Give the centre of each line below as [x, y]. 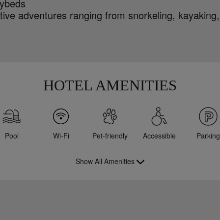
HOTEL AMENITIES [110, 86]
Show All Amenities [105, 161]
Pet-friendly [110, 136]
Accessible [159, 136]
